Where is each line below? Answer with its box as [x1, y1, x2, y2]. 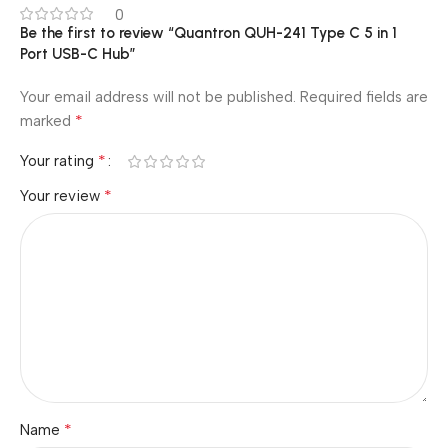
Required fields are [300, 88, 428, 106]
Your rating [20, 152, 98, 170]
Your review [20, 187, 104, 205]
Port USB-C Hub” [20, 45, 136, 63]
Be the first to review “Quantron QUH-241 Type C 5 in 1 [20, 24, 397, 42]
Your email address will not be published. [20, 88, 296, 106]
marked [20, 112, 75, 130]
